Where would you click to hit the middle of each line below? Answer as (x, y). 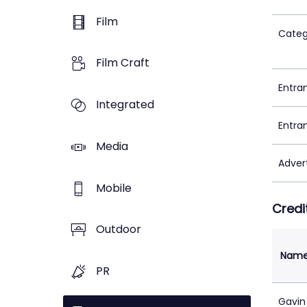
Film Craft (123, 63)
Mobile (114, 188)
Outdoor (119, 230)
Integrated (125, 105)
